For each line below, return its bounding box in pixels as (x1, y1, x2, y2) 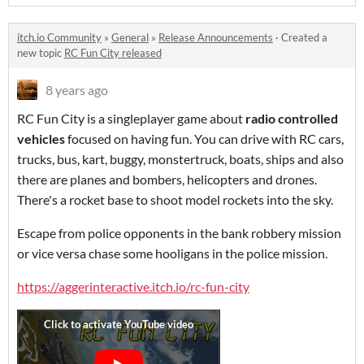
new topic (17, 46, 64, 60)
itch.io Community (17, 31, 102, 45)
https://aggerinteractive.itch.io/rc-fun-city (17, 279, 249, 295)
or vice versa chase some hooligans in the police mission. (17, 245, 327, 262)
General (111, 31, 149, 45)
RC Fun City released (64, 46, 162, 60)
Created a (281, 31, 327, 45)
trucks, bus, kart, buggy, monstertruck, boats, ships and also (17, 151, 344, 167)
